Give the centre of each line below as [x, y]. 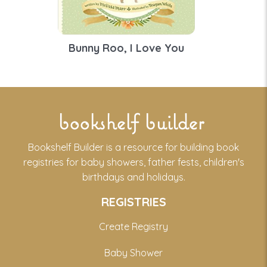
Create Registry [133, 227]
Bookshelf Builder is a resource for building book [133, 148]
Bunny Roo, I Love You [126, 48]
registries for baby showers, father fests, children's [133, 162]
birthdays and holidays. [133, 177]
